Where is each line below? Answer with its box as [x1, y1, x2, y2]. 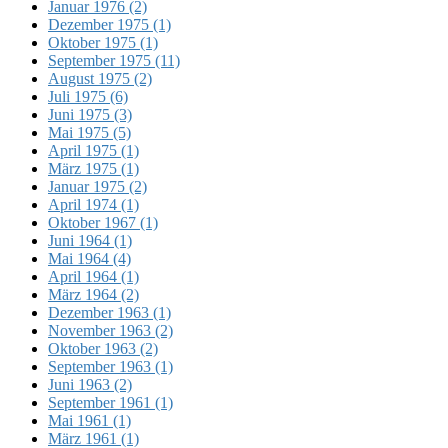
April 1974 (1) [48, 195, 139, 213]
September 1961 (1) [48, 393, 173, 411]
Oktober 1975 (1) [48, 33, 158, 51]
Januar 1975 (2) [48, 177, 147, 195]
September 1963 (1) [48, 357, 173, 375]
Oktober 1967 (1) [48, 213, 158, 231]
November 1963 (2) [48, 321, 173, 339]
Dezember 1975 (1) [48, 15, 171, 33]
